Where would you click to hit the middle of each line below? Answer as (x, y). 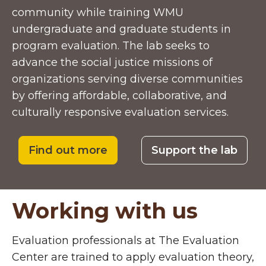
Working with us (105, 211)
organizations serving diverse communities (127, 79)
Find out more (68, 151)
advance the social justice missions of (112, 63)
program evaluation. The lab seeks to (111, 46)
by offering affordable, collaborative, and (119, 96)
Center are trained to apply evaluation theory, (133, 257)
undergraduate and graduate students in (121, 29)
